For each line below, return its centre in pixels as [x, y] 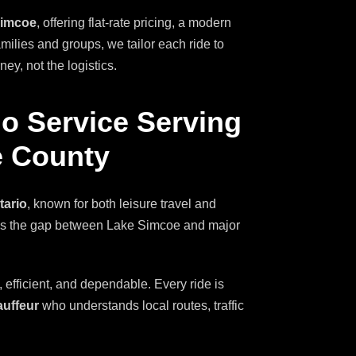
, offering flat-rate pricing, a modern [134, 23]
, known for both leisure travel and [122, 204]
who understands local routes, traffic [141, 306]
